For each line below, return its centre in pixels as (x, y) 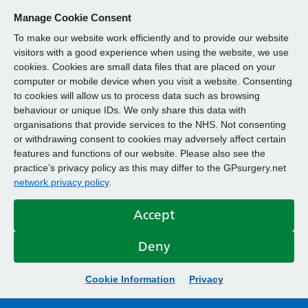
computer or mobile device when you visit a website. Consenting (153, 81)
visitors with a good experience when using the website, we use (151, 52)
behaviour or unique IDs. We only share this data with (130, 110)
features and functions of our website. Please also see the (140, 153)
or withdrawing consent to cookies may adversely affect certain (150, 139)
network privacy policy (61, 182)
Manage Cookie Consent (73, 18)
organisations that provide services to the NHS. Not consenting (150, 124)
